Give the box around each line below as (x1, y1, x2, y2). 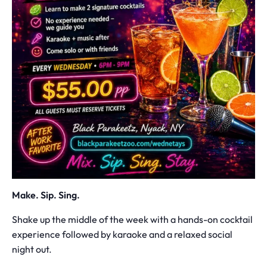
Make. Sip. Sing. (12, 191, 80, 201)
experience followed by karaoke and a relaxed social (12, 230, 232, 241)
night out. (12, 245, 52, 256)
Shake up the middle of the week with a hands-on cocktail (12, 215, 253, 226)
